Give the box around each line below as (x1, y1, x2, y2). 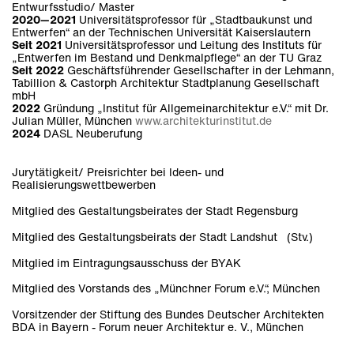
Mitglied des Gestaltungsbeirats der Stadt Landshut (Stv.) (12, 228, 313, 245)
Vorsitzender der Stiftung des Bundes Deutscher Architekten (12, 306, 324, 323)
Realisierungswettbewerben (12, 176, 156, 194)
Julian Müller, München (12, 112, 135, 130)
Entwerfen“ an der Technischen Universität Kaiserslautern (12, 24, 311, 41)
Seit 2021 (12, 36, 62, 54)
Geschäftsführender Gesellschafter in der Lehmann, (64, 62, 334, 79)
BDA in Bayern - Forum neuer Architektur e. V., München (12, 318, 303, 336)
